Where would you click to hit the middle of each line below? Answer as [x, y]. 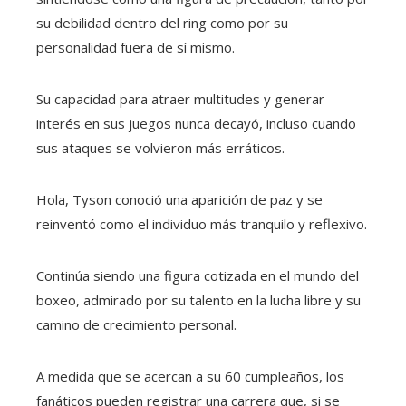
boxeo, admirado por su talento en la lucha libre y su [198, 300]
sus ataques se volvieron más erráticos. [160, 147]
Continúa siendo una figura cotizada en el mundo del [198, 275]
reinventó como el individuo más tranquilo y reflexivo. [202, 223]
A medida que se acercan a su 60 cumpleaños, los [190, 376]
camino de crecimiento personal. [136, 324]
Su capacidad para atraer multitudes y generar [180, 98]
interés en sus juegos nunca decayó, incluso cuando [196, 123]
